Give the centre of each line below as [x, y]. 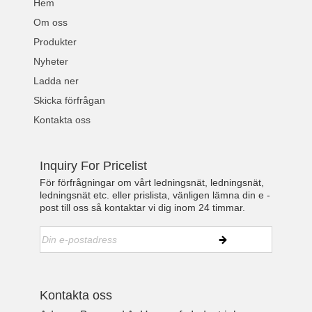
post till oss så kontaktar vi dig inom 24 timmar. [143, 208]
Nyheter [51, 62]
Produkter [55, 42]
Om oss [51, 23]
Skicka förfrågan [70, 101]
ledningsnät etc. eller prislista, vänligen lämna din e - [155, 195]
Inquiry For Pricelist [94, 166]
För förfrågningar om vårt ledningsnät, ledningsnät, [152, 183]
